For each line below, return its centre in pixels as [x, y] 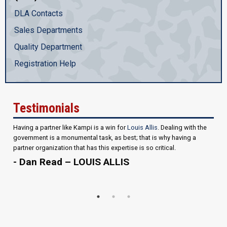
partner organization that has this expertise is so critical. [94, 147]
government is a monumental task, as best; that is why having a [105, 137]
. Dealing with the [182, 127]
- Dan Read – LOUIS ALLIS [71, 162]
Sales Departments [48, 30]
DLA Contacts [39, 13]
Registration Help [45, 63]
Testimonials [46, 108]
